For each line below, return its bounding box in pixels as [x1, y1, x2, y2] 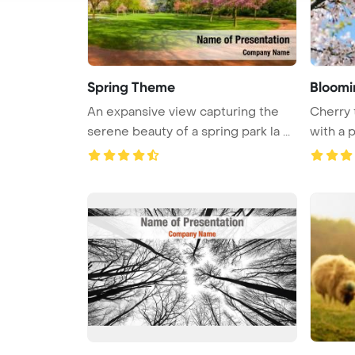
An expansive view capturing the [87, 103, 279, 120]
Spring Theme [87, 78, 175, 96]
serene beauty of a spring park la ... [87, 123, 290, 139]
